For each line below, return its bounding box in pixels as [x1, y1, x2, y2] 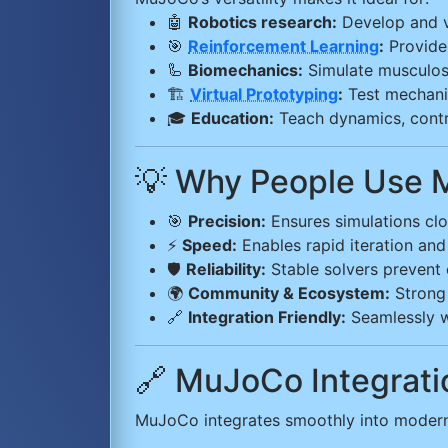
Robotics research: [188, 11, 337, 32]
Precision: [188, 210, 266, 231]
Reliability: [186, 258, 266, 279]
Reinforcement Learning [188, 35, 379, 56]
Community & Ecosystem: [188, 282, 390, 303]
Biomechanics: [188, 59, 303, 80]
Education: [191, 107, 274, 128]
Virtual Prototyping [190, 83, 338, 104]
